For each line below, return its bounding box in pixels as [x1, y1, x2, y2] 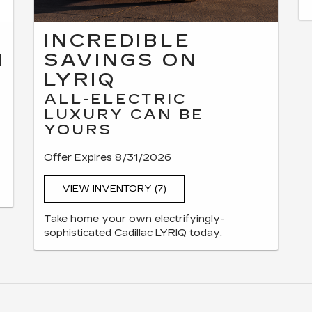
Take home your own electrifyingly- [44, 212, 224, 225]
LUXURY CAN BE [44, 106, 204, 123]
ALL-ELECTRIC [44, 91, 187, 108]
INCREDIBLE [44, 30, 192, 52]
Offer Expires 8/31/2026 [44, 152, 171, 164]
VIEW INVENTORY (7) [62, 183, 166, 195]
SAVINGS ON [44, 49, 198, 72]
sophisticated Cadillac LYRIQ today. [44, 226, 222, 239]
